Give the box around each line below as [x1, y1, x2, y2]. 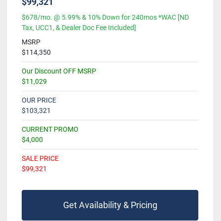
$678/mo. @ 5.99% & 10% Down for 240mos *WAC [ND [22, 13, 189, 21]
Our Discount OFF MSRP [22, 67, 96, 75]
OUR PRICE [22, 96, 56, 104]
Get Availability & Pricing [63, 199, 157, 210]
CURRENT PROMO [22, 125, 78, 133]
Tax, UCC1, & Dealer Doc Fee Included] [22, 23, 136, 32]
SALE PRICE [22, 154, 59, 162]
